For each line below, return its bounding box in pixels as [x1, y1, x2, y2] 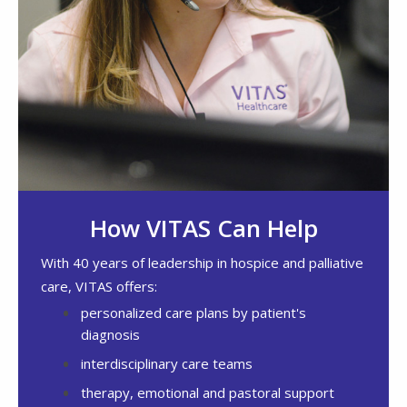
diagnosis [81, 325, 140, 344]
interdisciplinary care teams [81, 354, 253, 373]
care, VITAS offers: [41, 277, 157, 296]
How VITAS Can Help [89, 212, 318, 245]
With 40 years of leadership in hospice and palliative [41, 253, 363, 273]
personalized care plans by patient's [81, 303, 306, 323]
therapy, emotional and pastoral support [81, 383, 334, 402]
